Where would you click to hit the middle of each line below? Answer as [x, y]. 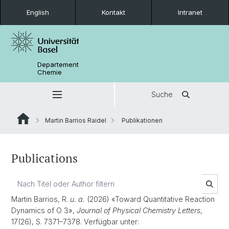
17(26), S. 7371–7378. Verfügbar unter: [75, 222]
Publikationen [141, 120]
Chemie [50, 72]
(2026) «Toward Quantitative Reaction [150, 199]
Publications [44, 158]
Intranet [190, 12]
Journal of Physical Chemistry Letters [139, 210]
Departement [58, 64]
